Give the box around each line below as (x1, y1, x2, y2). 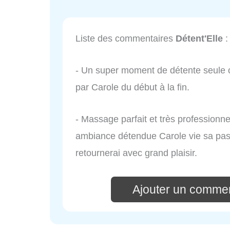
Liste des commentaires (75, 33, 176, 44)
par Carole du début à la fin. (75, 82, 189, 93)
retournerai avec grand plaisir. (75, 147, 197, 158)
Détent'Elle (176, 33, 223, 44)
